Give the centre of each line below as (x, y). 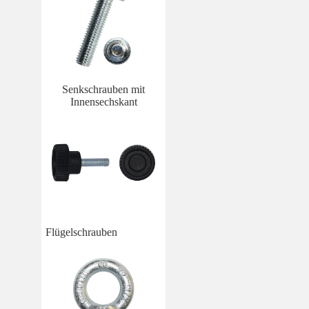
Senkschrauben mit (103, 89)
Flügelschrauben (81, 232)
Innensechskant (103, 101)
